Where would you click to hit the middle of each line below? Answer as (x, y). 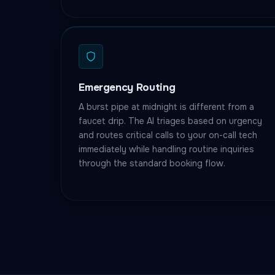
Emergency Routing (127, 87)
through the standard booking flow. (152, 163)
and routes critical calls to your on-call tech (168, 135)
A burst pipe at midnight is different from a (167, 107)
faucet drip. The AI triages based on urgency (171, 121)
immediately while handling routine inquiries (167, 149)
